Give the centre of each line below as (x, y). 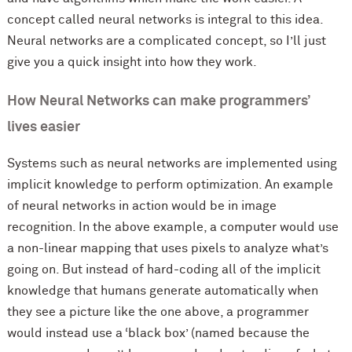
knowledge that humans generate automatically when (162, 291)
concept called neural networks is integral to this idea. (165, 20)
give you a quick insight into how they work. (132, 62)
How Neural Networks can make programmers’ (158, 102)
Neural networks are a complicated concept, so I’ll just (166, 41)
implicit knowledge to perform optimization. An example (170, 185)
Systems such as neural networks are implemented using (172, 164)
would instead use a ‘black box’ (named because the (158, 334)
